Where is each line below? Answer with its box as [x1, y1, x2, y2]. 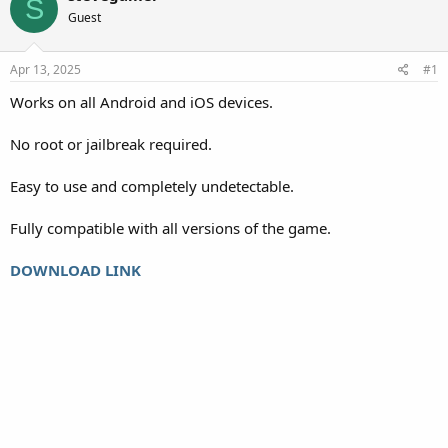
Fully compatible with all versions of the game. [10, 217, 331, 238]
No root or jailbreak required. [10, 133, 212, 154]
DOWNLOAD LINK [10, 259, 141, 280]
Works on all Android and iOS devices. [10, 91, 273, 112]
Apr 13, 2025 [10, 60, 81, 78]
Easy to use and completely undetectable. [10, 175, 294, 196]
